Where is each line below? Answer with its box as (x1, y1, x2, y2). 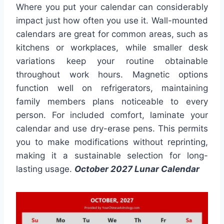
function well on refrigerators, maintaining (16, 82, 208, 93)
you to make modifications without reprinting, (16, 136, 208, 147)
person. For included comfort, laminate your (16, 109, 208, 120)
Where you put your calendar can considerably (16, 1, 208, 12)
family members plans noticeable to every (16, 96, 208, 106)
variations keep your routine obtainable (16, 55, 208, 66)
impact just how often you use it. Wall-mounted (16, 15, 208, 25)
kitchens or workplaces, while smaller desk (16, 42, 208, 52)
